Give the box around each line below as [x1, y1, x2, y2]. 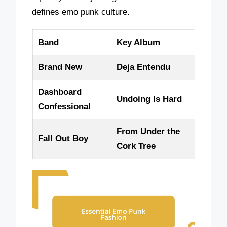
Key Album [116, 37, 160, 48]
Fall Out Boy [37, 134, 88, 144]
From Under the [116, 127, 180, 137]
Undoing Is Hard [116, 94, 182, 104]
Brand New [37, 62, 82, 72]
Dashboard [37, 87, 82, 97]
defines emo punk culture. [32, 7, 130, 17]
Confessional [37, 102, 91, 112]
